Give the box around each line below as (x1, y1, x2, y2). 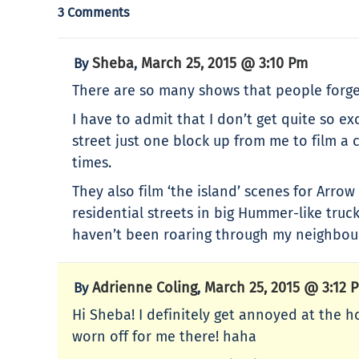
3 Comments (58, 4, 130, 20)
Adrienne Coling (92, 278, 197, 296)
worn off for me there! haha (72, 327, 256, 345)
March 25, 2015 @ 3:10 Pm (141, 54, 308, 72)
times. (72, 153, 111, 171)
